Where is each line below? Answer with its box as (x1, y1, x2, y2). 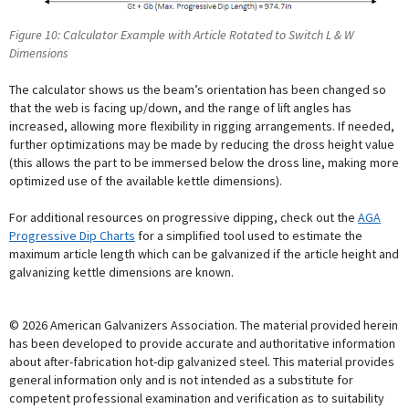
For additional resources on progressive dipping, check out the (9, 208, 358, 225)
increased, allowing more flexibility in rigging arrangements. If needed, (9, 117, 394, 134)
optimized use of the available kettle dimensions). (9, 172, 282, 189)
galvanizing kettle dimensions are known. (9, 263, 236, 280)
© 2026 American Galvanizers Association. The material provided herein (9, 316, 398, 333)
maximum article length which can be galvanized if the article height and (9, 245, 399, 262)
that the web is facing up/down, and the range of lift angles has (9, 99, 351, 116)
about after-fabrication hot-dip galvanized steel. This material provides (9, 352, 394, 370)
